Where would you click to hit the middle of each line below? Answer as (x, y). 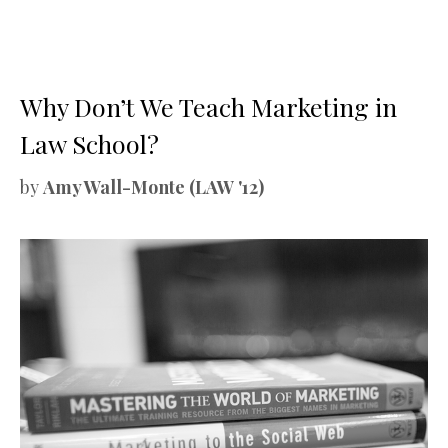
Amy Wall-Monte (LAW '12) (153, 186)
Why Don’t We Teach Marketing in (208, 106)
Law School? (89, 143)
